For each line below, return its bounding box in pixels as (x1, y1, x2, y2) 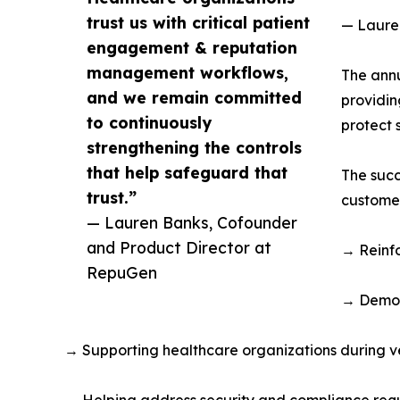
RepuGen (87, 262, 157, 282)
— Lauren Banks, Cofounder (87, 212, 297, 232)
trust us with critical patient (87, 12, 310, 32)
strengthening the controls (87, 137, 302, 157)
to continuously (87, 112, 212, 132)
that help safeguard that (87, 162, 287, 182)
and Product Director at (87, 237, 271, 257)
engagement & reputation (87, 37, 297, 57)
